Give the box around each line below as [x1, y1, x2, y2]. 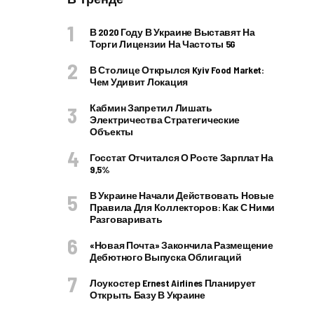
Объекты [90, 125, 134, 137]
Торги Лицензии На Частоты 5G [90, 38, 236, 50]
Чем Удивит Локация [90, 76, 188, 88]
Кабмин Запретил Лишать [90, 102, 212, 114]
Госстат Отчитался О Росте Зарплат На [90, 151, 273, 163]
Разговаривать [90, 213, 163, 225]
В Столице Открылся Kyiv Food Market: [90, 64, 264, 76]
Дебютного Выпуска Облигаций [90, 251, 242, 263]
